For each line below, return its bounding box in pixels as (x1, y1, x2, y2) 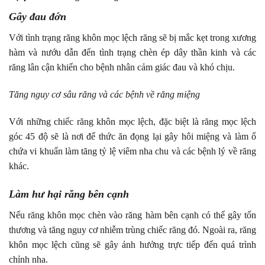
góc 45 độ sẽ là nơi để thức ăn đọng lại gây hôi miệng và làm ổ (9, 131, 256, 141)
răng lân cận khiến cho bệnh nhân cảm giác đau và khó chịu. (9, 62, 235, 73)
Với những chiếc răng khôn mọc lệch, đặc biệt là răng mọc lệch (9, 116, 256, 127)
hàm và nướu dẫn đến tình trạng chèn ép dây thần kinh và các (9, 47, 256, 58)
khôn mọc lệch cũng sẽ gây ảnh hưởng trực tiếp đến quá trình (9, 239, 256, 250)
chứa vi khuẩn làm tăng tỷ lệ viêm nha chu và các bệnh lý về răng (9, 146, 256, 156)
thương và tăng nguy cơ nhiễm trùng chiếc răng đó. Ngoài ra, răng (9, 224, 256, 235)
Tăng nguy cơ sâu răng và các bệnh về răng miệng (9, 89, 200, 99)
